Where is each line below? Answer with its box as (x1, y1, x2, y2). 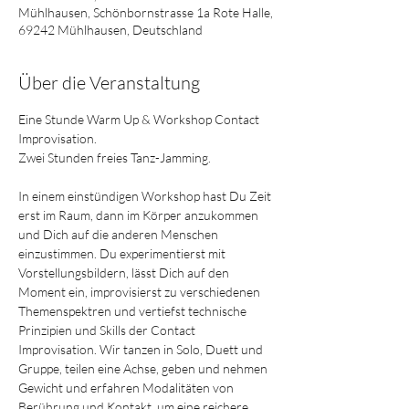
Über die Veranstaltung (18, 71, 200, 94)
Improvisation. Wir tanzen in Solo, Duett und (18, 341, 266, 357)
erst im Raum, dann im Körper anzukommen (18, 207, 261, 223)
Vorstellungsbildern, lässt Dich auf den (18, 265, 232, 280)
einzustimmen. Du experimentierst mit (18, 246, 228, 261)
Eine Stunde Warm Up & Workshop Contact (18, 111, 262, 127)
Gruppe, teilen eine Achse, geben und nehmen (18, 361, 270, 376)
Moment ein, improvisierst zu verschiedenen (18, 284, 263, 299)
